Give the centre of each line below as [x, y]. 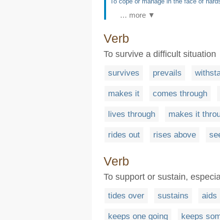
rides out [124, 135]
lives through [132, 114]
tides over [126, 196]
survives [124, 73]
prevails [167, 73]
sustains [173, 196]
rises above [175, 135]
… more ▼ [137, 15]
